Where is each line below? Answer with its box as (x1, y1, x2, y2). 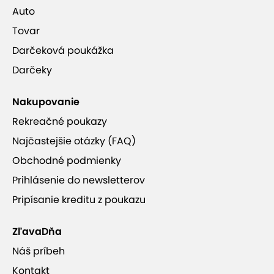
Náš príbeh (12, 244, 65, 259)
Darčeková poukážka (12, 43, 114, 58)
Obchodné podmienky (12, 154, 121, 168)
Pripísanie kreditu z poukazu (12, 193, 146, 207)
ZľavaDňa (12, 224, 62, 239)
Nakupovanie (12, 95, 80, 109)
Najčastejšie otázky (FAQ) (12, 134, 136, 149)
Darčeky (12, 63, 52, 78)
